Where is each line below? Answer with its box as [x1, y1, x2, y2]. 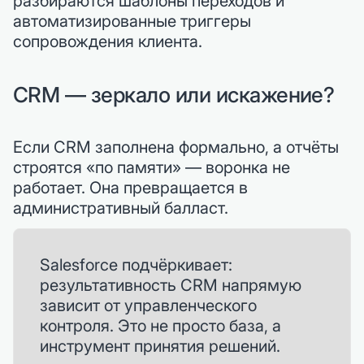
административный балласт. [13, 197, 228, 218]
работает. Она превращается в [13, 177, 248, 197]
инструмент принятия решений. [40, 336, 280, 356]
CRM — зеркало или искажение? [13, 81, 335, 107]
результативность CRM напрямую [40, 275, 301, 295]
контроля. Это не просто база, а [40, 315, 281, 336]
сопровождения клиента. [13, 31, 202, 51]
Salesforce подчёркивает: [40, 254, 232, 275]
